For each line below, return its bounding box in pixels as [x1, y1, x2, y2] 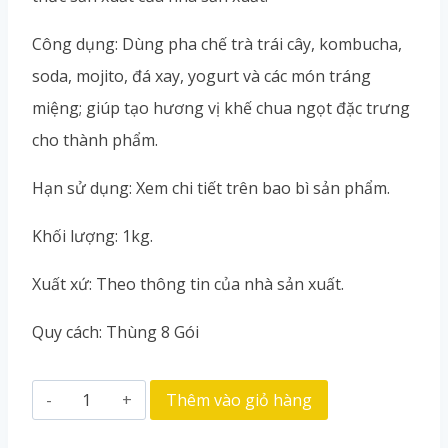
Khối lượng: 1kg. [32, 225, 153, 247]
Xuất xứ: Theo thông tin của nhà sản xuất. [32, 273, 344, 295]
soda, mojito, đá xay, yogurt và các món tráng [32, 65, 371, 87]
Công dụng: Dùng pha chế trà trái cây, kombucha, [32, 33, 402, 55]
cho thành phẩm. [32, 129, 158, 151]
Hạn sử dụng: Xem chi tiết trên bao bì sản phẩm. [32, 177, 390, 199]
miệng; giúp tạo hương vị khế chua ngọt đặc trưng [32, 97, 410, 119]
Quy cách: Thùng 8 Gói [32, 321, 199, 343]
